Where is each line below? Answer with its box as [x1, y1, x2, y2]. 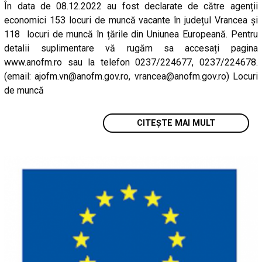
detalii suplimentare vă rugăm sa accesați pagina [4, 42, 258, 54]
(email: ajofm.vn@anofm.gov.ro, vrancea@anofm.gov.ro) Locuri [4, 70, 258, 82]
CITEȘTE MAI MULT [136, 118, 215, 128]
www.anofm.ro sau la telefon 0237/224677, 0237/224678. [4, 56, 258, 68]
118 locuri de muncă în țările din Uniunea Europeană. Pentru [4, 28, 258, 40]
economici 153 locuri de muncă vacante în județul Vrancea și [4, 14, 258, 26]
